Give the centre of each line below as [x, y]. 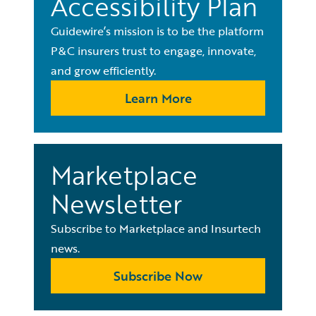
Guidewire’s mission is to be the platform [157, 31]
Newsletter [116, 204]
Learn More [158, 98]
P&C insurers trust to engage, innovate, [153, 51]
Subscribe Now [158, 276]
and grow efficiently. [103, 71]
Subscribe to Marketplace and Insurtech [156, 229]
